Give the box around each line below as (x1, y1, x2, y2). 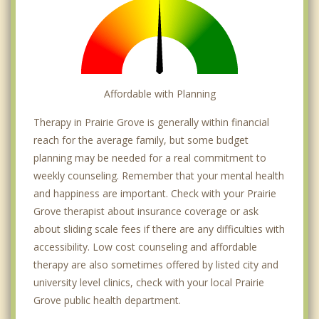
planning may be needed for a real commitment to (33, 150, 266, 164)
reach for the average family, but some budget (33, 132, 249, 147)
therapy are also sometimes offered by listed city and (33, 257, 278, 271)
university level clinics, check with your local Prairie (33, 275, 264, 289)
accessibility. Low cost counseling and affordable (33, 239, 257, 253)
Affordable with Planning (103, 86, 216, 100)
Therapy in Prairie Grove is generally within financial (33, 115, 269, 129)
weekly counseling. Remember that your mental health (33, 168, 284, 182)
